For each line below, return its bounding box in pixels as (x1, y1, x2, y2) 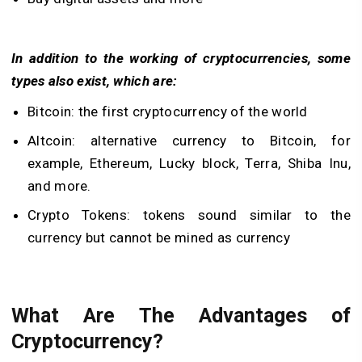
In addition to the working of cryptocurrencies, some (11, 49, 351, 66)
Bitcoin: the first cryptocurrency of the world (27, 103, 308, 120)
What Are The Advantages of (11, 303, 351, 327)
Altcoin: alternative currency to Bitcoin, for (27, 132, 351, 149)
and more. (27, 177, 91, 194)
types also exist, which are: (11, 72, 178, 89)
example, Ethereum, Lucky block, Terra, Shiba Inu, (27, 154, 351, 171)
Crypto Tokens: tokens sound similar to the (27, 206, 351, 223)
